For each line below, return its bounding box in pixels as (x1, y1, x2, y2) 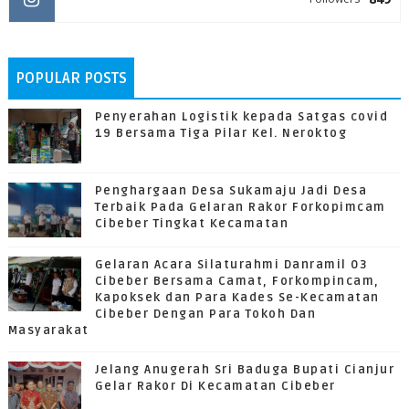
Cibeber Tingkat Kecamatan (94, 216, 289, 232)
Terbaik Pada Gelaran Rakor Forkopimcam (94, 200, 386, 215)
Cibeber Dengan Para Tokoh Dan (94, 307, 317, 322)
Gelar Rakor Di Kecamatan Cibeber (94, 379, 336, 394)
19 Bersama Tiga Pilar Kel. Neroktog (94, 126, 348, 142)
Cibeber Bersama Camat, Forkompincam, (94, 274, 380, 289)
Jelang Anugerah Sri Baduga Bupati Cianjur (94, 362, 395, 378)
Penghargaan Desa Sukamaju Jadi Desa (94, 184, 368, 199)
